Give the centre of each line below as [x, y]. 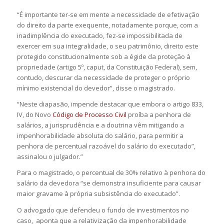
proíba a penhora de [158, 115]
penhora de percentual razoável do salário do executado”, [106, 146]
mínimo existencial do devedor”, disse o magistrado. [96, 88]
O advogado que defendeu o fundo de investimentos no [103, 210]
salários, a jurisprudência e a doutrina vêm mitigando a [100, 125]
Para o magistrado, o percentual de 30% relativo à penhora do [111, 173]
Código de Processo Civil [89, 115]
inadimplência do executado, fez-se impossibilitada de [99, 36]
